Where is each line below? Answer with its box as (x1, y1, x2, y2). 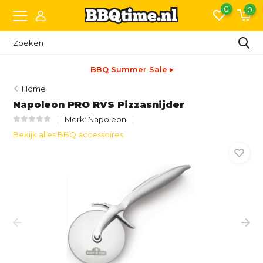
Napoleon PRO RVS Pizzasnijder (13, 99, 185, 110)
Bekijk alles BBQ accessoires (13, 130, 124, 139)
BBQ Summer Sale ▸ (90, 65, 174, 74)
